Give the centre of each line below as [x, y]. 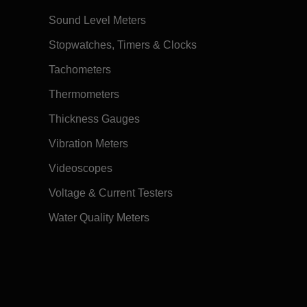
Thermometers [84, 95]
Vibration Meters [88, 144]
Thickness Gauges [94, 119]
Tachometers [79, 70]
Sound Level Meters [97, 21]
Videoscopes [80, 169]
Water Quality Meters [99, 218]
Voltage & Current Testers [110, 193]
